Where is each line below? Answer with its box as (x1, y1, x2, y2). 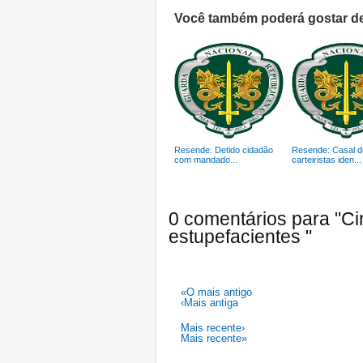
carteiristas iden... (292, 155, 361, 164)
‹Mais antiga (181, 297, 238, 309)
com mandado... (174, 155, 237, 164)
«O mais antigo (181, 286, 252, 298)
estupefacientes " (169, 226, 312, 247)
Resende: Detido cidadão (174, 145, 273, 155)
